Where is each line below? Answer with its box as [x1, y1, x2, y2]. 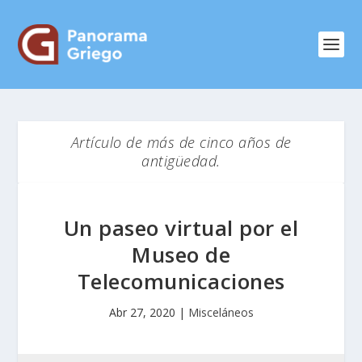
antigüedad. [141, 151, 221, 170]
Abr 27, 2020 [108, 305, 175, 320]
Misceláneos [187, 305, 254, 320]
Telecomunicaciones [77, 267, 285, 296]
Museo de [132, 240, 230, 269]
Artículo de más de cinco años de [70, 133, 292, 152]
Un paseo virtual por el [63, 213, 299, 242]
